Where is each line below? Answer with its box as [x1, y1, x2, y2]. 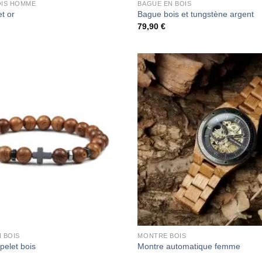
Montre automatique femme [137, 242, 241, 251]
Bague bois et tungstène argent [137, 9, 254, 19]
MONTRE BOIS [137, 232, 187, 240]
